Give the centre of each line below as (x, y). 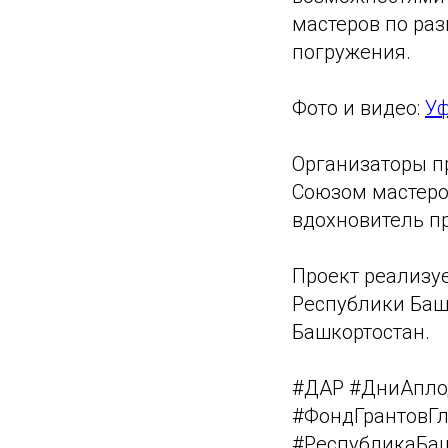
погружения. (351, 51)
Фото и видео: (358, 107)
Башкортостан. (361, 331)
